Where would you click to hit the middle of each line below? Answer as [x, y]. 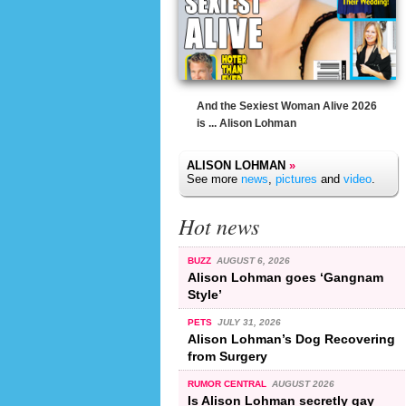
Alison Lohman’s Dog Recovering [291, 338]
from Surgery [227, 356]
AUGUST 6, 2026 [253, 260]
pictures [296, 179]
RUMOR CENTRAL [228, 383]
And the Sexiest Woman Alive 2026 [287, 106]
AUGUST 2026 [303, 383]
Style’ [205, 294]
